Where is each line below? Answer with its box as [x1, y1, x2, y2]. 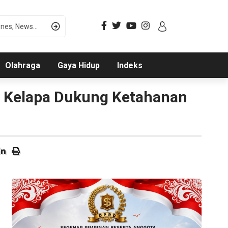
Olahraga [5, 61, 40, 71]
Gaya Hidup [57, 61, 100, 71]
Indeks [117, 61, 142, 71]
